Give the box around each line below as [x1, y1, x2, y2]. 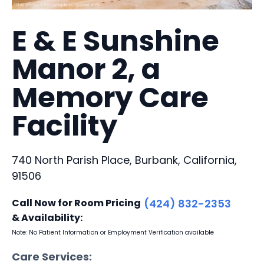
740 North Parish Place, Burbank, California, [12, 152, 237, 167]
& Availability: [12, 210, 82, 225]
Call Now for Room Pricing [12, 196, 141, 210]
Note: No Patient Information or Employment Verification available [12, 227, 214, 237]
